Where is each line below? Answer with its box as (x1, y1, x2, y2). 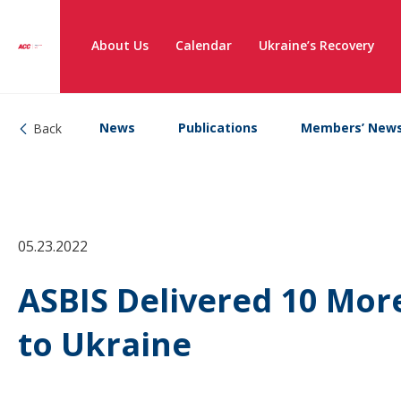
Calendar (175, 37, 232, 54)
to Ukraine (18, 322, 192, 367)
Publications (178, 119, 258, 136)
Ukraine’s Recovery (259, 37, 375, 54)
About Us (91, 37, 149, 54)
